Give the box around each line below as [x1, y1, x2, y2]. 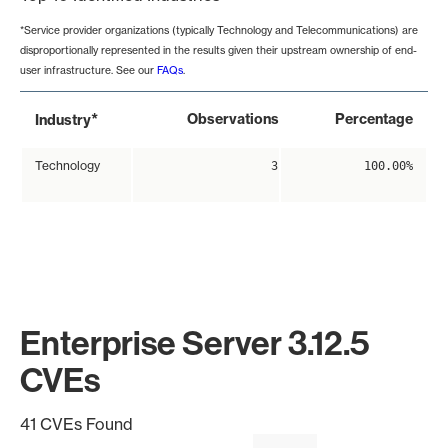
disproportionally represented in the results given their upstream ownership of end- [20, 44, 417, 57]
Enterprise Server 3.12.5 [20, 321, 370, 365]
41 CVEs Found [20, 414, 133, 435]
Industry [35, 111, 91, 130]
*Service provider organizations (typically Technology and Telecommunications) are [20, 24, 418, 37]
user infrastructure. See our [20, 64, 157, 77]
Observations [187, 110, 279, 129]
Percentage [335, 110, 413, 129]
